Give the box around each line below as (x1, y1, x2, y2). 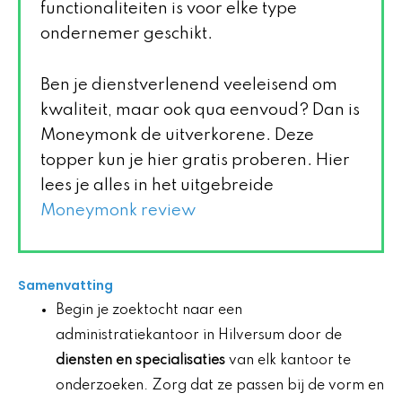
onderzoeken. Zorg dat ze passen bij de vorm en (56, 378, 384, 393)
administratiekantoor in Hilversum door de (56, 328, 342, 343)
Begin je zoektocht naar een (56, 302, 242, 318)
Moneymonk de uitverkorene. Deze (40, 127, 314, 144)
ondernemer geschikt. (40, 25, 213, 42)
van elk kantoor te (225, 353, 351, 368)
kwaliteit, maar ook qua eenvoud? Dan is (40, 102, 360, 119)
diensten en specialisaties (56, 353, 225, 368)
